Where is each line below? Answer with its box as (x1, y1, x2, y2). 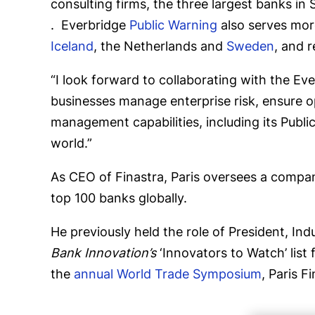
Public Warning (129, 18, 217, 33)
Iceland (51, 39, 94, 54)
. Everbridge (51, 18, 129, 33)
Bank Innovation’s (51, 245, 156, 261)
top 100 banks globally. (51, 191, 187, 206)
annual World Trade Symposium (74, 266, 262, 282)
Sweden (226, 39, 274, 54)
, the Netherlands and (94, 39, 226, 54)
